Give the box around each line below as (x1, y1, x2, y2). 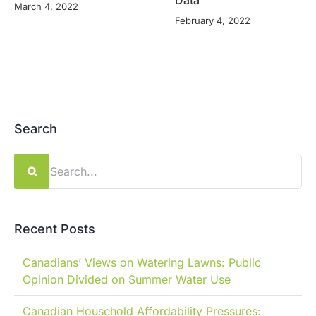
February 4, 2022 (175, 15, 250, 27)
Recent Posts (14, 221, 95, 237)
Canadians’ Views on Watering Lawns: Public (23, 255, 261, 270)
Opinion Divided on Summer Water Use (23, 272, 231, 287)
